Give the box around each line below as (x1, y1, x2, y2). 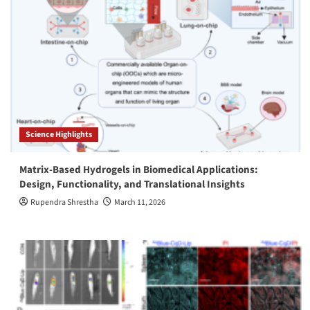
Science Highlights (25, 128, 92, 140)
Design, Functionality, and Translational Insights (19, 176, 245, 192)
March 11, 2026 (113, 196, 165, 208)
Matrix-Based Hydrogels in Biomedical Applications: (19, 162, 258, 177)
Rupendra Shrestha (30, 196, 98, 208)
